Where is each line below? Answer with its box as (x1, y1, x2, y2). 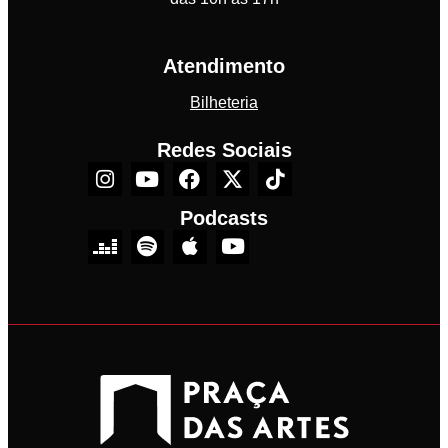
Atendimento (163, 55, 285, 78)
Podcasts (180, 206, 268, 229)
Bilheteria (190, 94, 258, 112)
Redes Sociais (156, 139, 292, 162)
